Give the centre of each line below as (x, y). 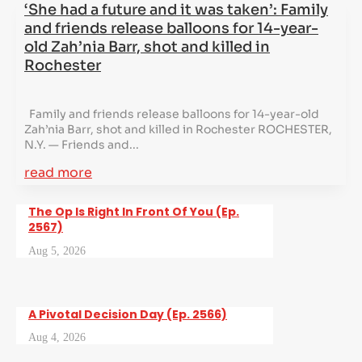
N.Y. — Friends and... (82, 144)
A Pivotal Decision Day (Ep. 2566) (128, 314)
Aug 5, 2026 (57, 250)
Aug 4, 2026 (57, 338)
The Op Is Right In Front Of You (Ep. (134, 212)
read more (58, 172)
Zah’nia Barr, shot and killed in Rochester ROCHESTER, (178, 129)
